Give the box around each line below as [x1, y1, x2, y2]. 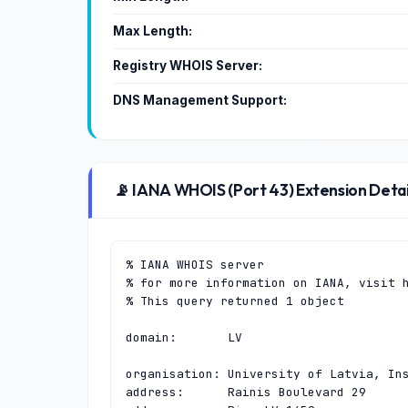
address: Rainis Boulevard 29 [126, 384, 366, 400]
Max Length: [113, 24, 192, 38]
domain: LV [126, 330, 242, 345]
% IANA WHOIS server [126, 257, 264, 272]
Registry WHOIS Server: [113, 58, 262, 73]
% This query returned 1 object [126, 293, 344, 309]
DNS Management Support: [113, 93, 287, 107]
